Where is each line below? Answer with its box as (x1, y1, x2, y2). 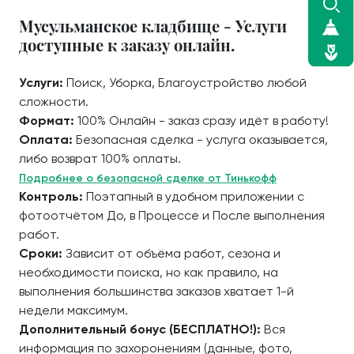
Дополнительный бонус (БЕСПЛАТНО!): (19, 322, 264, 337)
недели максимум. (19, 303, 128, 318)
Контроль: (19, 189, 86, 204)
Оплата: (19, 132, 76, 147)
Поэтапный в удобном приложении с (86, 189, 304, 204)
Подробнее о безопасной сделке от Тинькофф (19, 171, 277, 185)
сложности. (19, 94, 88, 109)
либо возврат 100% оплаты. (19, 151, 181, 166)
